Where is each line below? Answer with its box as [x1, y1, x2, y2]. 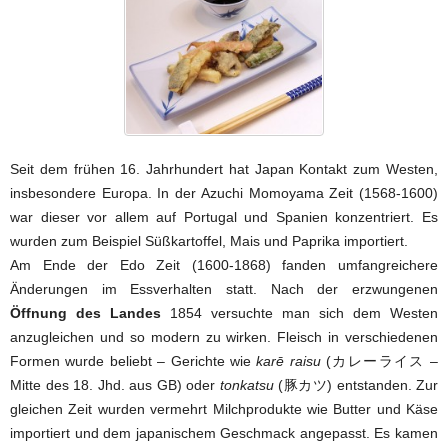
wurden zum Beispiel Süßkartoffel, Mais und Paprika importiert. [10, 232, 408, 249]
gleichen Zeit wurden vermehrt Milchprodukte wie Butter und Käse [10, 400, 438, 417]
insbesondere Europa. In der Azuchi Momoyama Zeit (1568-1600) [10, 184, 438, 201]
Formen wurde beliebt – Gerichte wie [10, 352, 257, 369]
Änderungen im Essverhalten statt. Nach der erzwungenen [10, 280, 438, 297]
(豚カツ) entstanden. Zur [273, 376, 438, 393]
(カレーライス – [320, 352, 438, 369]
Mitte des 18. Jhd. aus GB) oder [10, 376, 220, 393]
